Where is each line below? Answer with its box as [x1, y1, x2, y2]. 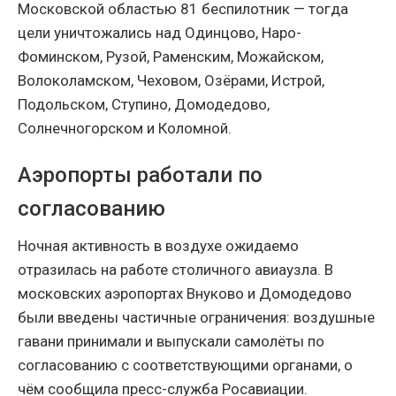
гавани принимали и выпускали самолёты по [18, 332, 324, 351]
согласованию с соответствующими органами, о [18, 356, 353, 375]
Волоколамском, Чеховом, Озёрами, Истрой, [18, 72, 324, 90]
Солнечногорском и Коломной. [18, 119, 232, 138]
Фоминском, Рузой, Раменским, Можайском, [18, 48, 324, 66]
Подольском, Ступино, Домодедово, [18, 95, 270, 114]
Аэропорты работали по [18, 163, 263, 188]
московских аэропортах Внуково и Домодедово [18, 285, 352, 303]
